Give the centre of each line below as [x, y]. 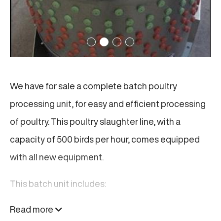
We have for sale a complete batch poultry [93, 86]
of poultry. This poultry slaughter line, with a [95, 122]
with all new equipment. [57, 157]
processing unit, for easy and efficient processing [108, 104]
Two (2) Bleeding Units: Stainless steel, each [112, 210]
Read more [32, 209]
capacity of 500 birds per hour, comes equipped [105, 139]
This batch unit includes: [58, 184]
